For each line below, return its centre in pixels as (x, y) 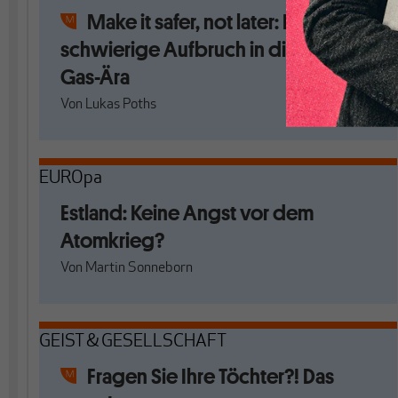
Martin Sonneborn (139, 268)
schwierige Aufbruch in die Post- (203, 49)
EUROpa (71, 179)
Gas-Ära (95, 77)
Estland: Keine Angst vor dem (187, 213)
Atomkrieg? (112, 240)
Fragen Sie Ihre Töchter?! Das (211, 376)
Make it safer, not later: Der (200, 22)
